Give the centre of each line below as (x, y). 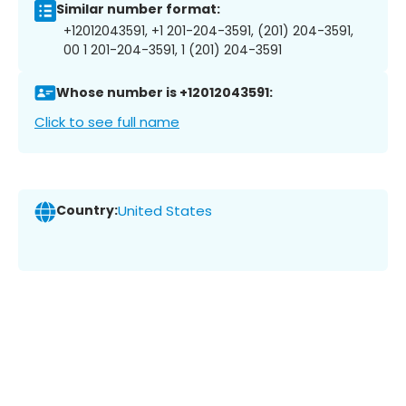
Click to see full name (107, 121)
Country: (87, 211)
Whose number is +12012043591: (164, 93)
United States (165, 211)
